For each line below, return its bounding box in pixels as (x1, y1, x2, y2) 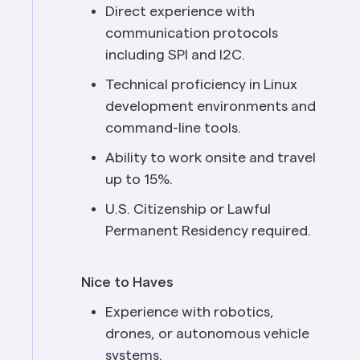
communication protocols (105, 26, 278, 40)
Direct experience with (105, 4, 255, 18)
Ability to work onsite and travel (105, 150, 316, 165)
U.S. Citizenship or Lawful (105, 202, 271, 216)
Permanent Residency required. (105, 223, 311, 238)
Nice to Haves (81, 275, 174, 289)
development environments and (105, 99, 316, 113)
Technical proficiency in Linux (105, 77, 297, 92)
